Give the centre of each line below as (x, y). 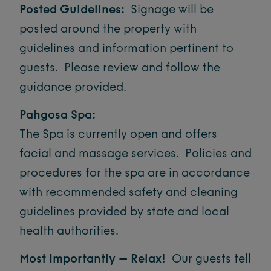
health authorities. (69, 232)
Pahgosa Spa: (57, 116)
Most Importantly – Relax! (93, 260)
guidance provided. (73, 88)
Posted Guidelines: (72, 10)
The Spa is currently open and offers (118, 135)
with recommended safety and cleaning (129, 193)
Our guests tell (208, 260)
